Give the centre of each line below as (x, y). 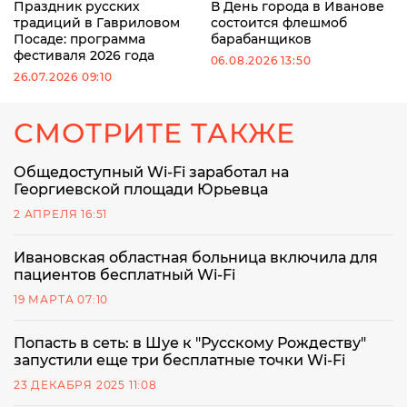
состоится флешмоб (278, 22)
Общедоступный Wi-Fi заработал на (151, 172)
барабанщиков (261, 39)
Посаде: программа (79, 39)
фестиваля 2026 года (84, 55)
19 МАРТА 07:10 (61, 299)
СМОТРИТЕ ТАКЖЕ (154, 133)
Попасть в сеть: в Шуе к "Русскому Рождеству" (190, 342)
